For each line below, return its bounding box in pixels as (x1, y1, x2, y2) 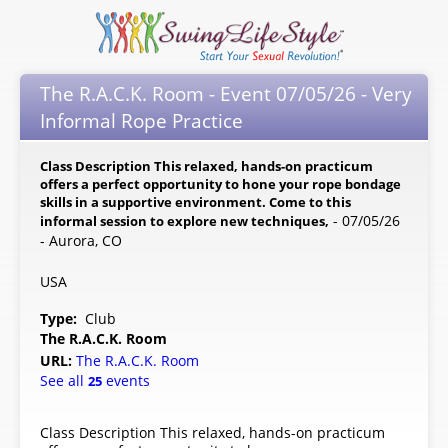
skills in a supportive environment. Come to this (40, 192, 351, 211)
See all (40, 370, 88, 390)
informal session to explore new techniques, (40, 211, 329, 230)
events (102, 370, 150, 390)
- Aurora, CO (40, 230, 122, 250)
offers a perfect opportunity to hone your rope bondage (40, 174, 401, 193)
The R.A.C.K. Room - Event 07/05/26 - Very (40, 80, 412, 108)
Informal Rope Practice (40, 107, 243, 135)
